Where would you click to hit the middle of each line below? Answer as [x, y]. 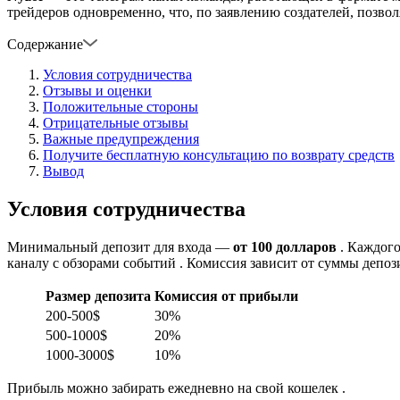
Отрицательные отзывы [116, 123]
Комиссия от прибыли [226, 296]
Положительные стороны [121, 107]
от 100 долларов [285, 246]
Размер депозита [98, 296]
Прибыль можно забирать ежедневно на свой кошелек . [176, 387]
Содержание [45, 45]
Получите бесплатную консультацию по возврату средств [219, 155]
